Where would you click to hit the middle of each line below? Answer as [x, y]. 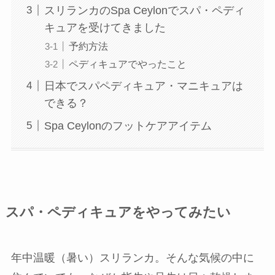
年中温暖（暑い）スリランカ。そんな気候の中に [132, 258]
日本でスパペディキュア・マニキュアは [143, 86]
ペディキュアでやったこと [127, 64]
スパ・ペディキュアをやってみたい [118, 213]
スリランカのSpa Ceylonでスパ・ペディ [144, 10]
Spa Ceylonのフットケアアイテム [128, 126]
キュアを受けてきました [105, 27]
